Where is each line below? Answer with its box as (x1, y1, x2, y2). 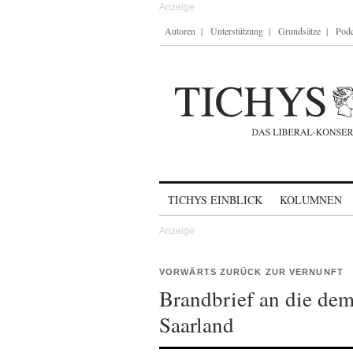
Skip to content (159, 186, 242, 199)
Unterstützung (210, 24, 263, 37)
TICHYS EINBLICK (168, 192, 262, 207)
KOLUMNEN (280, 192, 342, 207)
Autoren (165, 24, 195, 37)
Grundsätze (278, 24, 321, 37)
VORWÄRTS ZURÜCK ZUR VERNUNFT (159, 267, 344, 277)
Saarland (159, 310, 234, 339)
